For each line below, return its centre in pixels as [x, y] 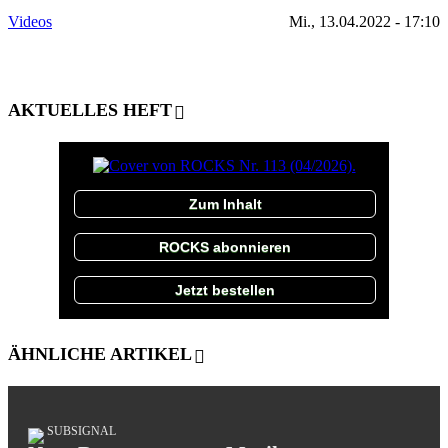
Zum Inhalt [225, 203]
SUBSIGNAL [81, 430]
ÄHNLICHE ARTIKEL [100, 353]
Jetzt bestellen [225, 289]
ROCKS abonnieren [225, 246]
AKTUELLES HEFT [90, 109]
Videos [30, 21]
